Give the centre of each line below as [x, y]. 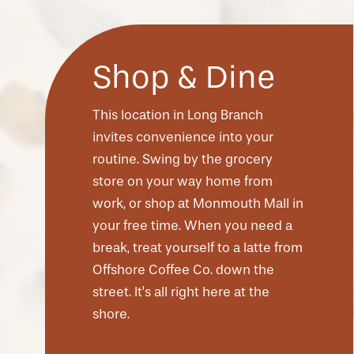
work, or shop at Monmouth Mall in [198, 204]
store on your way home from [183, 182]
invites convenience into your [183, 137]
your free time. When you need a [192, 226]
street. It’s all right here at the [181, 292]
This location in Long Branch [178, 115]
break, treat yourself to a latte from [198, 248]
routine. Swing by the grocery [183, 160]
